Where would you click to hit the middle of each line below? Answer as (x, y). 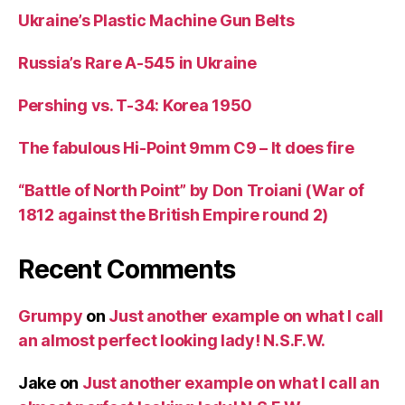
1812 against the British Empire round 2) (174, 215)
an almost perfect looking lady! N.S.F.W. (172, 341)
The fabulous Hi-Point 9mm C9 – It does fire (186, 148)
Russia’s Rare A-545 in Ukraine (137, 63)
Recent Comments (127, 270)
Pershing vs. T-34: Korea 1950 (136, 106)
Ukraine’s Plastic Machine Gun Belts (156, 21)
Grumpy (51, 316)
